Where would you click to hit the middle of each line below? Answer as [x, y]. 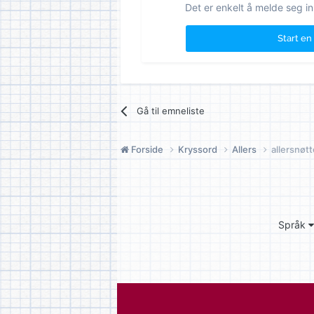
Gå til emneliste [171, 110]
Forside [147, 149]
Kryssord [199, 149]
